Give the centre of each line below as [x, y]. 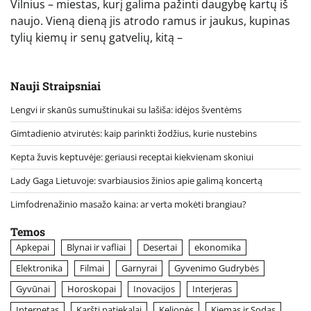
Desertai [160, 247]
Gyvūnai [33, 289]
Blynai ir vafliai [96, 247]
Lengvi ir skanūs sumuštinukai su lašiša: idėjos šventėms [126, 110]
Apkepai [33, 247]
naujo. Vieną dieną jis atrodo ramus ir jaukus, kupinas [150, 21]
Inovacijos [154, 289]
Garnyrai [139, 268]
